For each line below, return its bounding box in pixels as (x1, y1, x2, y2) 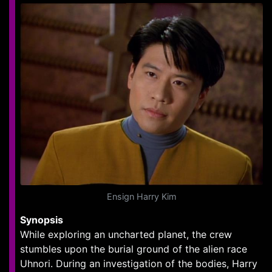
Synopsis (20, 214, 63, 226)
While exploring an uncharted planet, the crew (20, 228, 232, 240)
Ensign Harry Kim (106, 191, 177, 202)
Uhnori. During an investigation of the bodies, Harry (20, 257, 257, 270)
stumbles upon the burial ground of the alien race (20, 243, 247, 255)
